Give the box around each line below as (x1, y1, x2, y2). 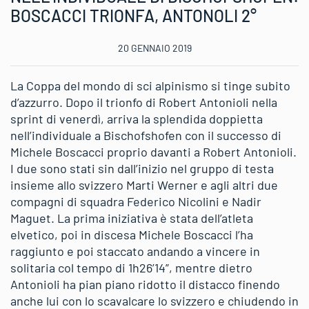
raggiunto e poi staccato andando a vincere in (10, 243, 260, 259)
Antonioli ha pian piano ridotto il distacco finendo (10, 276, 280, 292)
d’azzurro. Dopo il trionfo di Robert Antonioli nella (10, 94, 277, 110)
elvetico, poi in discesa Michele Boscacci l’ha (10, 226, 253, 242)
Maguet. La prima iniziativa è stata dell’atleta (10, 210, 253, 226)
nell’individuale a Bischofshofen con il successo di (10, 127, 281, 143)
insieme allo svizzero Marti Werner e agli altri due (10, 177, 278, 192)
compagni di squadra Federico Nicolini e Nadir (10, 193, 261, 209)
